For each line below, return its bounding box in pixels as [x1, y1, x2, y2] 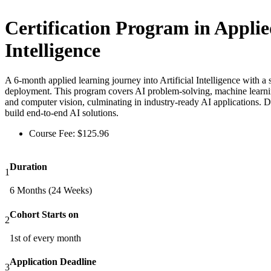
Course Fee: [29, 128, 77, 139]
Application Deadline [10, 256, 96, 267]
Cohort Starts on [10, 209, 79, 220]
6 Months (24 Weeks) [10, 185, 92, 196]
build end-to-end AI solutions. [5, 107, 119, 118]
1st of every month [10, 232, 81, 243]
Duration [10, 161, 47, 172]
